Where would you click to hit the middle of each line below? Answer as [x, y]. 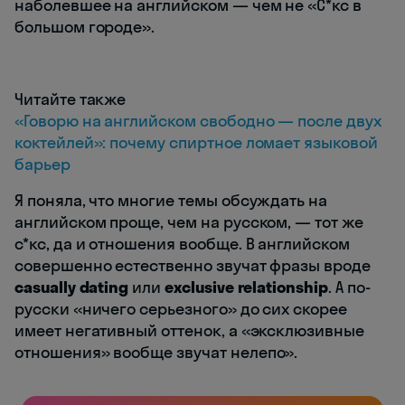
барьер [42, 165]
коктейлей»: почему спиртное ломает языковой [196, 143]
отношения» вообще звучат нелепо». [156, 353]
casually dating [72, 287]
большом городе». [85, 27]
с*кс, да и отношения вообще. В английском [182, 244]
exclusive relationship [245, 287]
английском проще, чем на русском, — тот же [189, 222]
